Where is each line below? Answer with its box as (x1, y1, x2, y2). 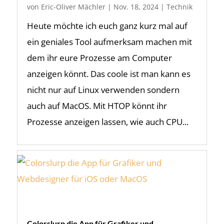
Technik (166, 2, 192, 11)
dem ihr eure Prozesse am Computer (26, 52, 172, 63)
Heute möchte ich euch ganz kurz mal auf (26, 20, 187, 31)
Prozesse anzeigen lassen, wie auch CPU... (26, 116, 188, 127)
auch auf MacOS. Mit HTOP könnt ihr (26, 100, 167, 111)
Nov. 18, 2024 (113, 2, 158, 11)
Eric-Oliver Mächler (40, 2, 105, 11)
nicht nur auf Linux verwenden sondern (26, 84, 179, 95)
